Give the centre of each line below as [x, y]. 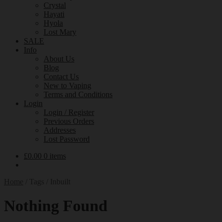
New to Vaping [67, 85]
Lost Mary [60, 32]
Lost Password [67, 139]
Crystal [55, 5]
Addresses [60, 130]
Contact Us [61, 77]
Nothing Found [56, 206]
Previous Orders [69, 121]
